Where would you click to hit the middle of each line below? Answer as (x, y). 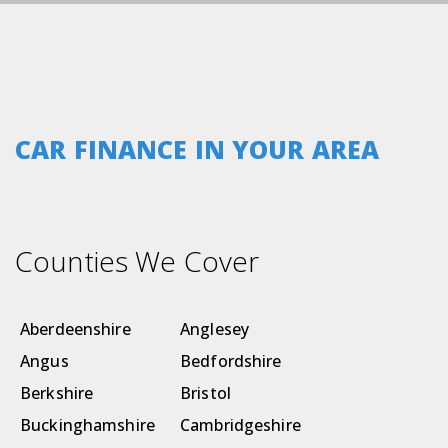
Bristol (205, 393)
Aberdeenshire (75, 329)
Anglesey (215, 329)
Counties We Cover (137, 261)
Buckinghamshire (87, 425)
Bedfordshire (231, 361)
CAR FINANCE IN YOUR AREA (197, 149)
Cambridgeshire (240, 425)
